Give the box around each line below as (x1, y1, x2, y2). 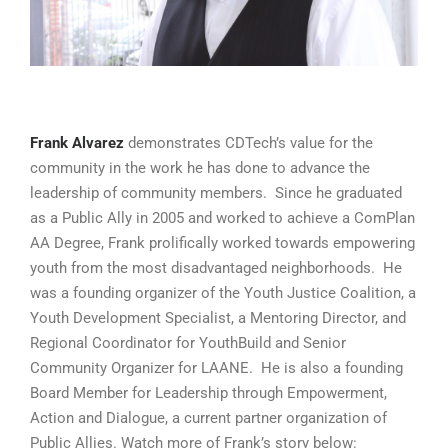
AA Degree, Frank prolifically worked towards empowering (30, 233, 415, 252)
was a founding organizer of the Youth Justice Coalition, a (30, 283, 416, 302)
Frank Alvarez (30, 133, 128, 152)
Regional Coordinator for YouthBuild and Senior (30, 333, 346, 352)
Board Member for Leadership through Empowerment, (30, 383, 387, 402)
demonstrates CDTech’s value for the (128, 133, 373, 152)
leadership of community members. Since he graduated (30, 183, 402, 202)
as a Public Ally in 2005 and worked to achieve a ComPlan (30, 208, 415, 227)
